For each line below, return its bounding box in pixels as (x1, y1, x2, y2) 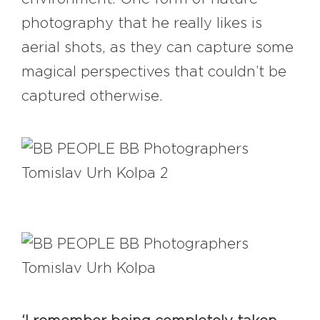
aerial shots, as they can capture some (21, 41, 294, 56)
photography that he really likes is (21, 16, 262, 31)
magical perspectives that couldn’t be (21, 65, 286, 80)
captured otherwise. (21, 89, 163, 104)
